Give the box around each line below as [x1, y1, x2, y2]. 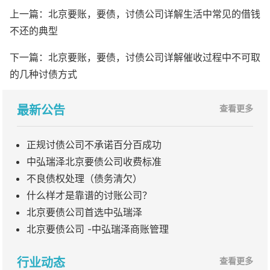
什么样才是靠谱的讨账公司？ [27, 189, 152, 202]
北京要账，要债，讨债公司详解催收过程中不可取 [48, 51, 260, 64]
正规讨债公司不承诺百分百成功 [27, 139, 162, 151]
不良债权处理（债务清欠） [27, 172, 142, 185]
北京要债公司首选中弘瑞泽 [27, 206, 142, 219]
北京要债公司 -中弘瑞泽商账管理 [27, 223, 169, 236]
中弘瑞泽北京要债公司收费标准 [27, 155, 162, 168]
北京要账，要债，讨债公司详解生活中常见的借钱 [48, 8, 260, 20]
